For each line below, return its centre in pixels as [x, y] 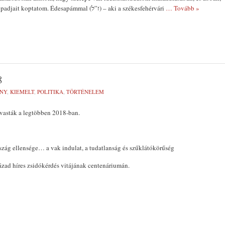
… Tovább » [183, 8]
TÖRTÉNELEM [85, 92]
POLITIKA [50, 92]
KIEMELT [22, 92]
